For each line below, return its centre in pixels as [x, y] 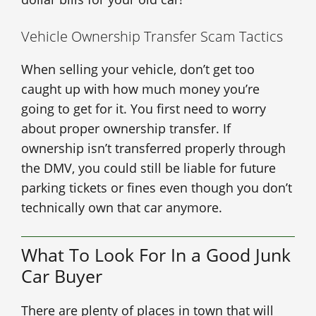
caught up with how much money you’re [140, 89]
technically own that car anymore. [122, 208]
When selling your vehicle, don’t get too [138, 69]
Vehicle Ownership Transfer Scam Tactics [152, 37]
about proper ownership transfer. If [126, 129]
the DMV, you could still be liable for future [148, 168]
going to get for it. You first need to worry [144, 109]
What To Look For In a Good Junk [156, 255]
